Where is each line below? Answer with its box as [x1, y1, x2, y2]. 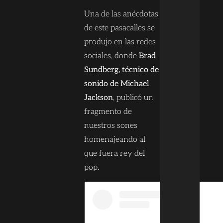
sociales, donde [84, 51, 137, 61]
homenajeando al [84, 134, 146, 144]
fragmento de [84, 107, 132, 116]
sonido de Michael [84, 79, 149, 89]
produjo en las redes [84, 37, 156, 47]
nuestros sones [84, 120, 138, 130]
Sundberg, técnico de [84, 65, 159, 75]
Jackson [84, 93, 113, 103]
